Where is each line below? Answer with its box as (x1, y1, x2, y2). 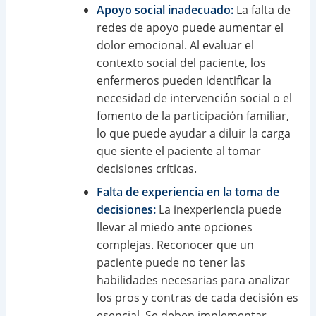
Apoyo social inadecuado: (96, 1, 233, 18)
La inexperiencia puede (155, 201, 281, 217)
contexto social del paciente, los (96, 54, 266, 71)
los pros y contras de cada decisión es (96, 289, 298, 305)
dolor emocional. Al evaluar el (96, 37, 254, 53)
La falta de (233, 1, 291, 18)
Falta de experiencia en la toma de (96, 183, 279, 200)
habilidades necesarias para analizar (96, 272, 290, 288)
